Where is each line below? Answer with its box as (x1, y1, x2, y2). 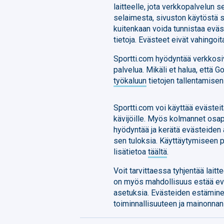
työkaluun (113, 76, 147, 85)
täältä (148, 147, 167, 156)
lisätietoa (113, 147, 148, 156)
